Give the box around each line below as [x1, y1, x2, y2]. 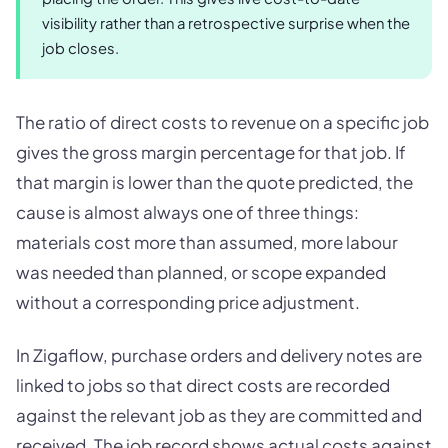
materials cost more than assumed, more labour [16, 230, 398, 253]
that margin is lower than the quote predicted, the [16, 170, 413, 193]
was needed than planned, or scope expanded [16, 260, 386, 283]
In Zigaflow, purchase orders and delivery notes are [16, 344, 422, 367]
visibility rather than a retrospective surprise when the [42, 13, 410, 32]
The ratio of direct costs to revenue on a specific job [16, 110, 429, 133]
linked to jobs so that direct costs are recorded [16, 374, 390, 397]
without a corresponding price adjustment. [16, 290, 360, 313]
